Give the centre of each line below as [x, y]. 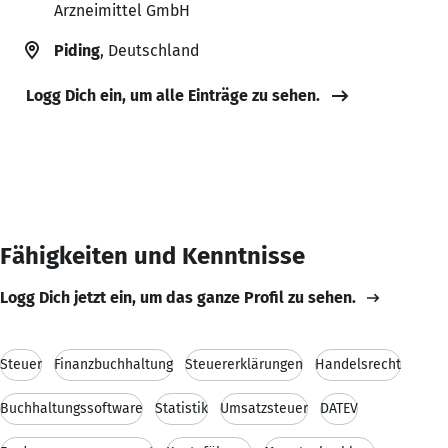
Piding [77, 50]
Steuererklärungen [244, 364]
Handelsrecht [358, 364]
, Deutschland [149, 50]
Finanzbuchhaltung [113, 364]
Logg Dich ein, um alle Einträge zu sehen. [173, 95]
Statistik [181, 408]
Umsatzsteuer [264, 408]
